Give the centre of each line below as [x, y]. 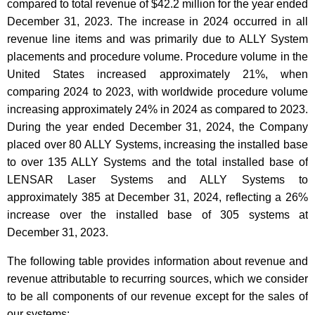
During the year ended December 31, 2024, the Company [157, 127]
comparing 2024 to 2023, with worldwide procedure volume [157, 92]
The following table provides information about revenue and [157, 262]
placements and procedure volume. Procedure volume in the [157, 57]
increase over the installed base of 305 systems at [157, 215]
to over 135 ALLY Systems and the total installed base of [157, 162]
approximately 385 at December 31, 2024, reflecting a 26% [157, 198]
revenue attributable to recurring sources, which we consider [157, 279]
